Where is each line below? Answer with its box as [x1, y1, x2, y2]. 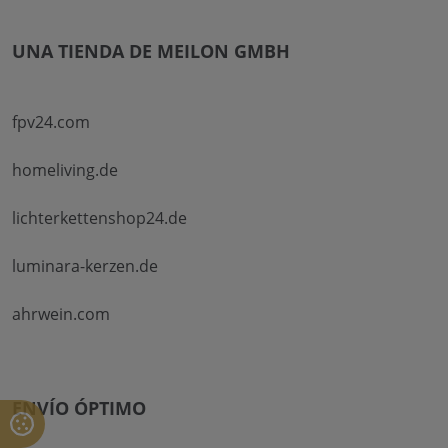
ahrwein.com [12, 303, 110, 326]
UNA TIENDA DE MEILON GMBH [12, 39, 290, 64]
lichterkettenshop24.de [12, 207, 187, 230]
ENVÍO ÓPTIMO [12, 396, 146, 421]
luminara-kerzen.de [12, 255, 158, 278]
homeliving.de [12, 159, 118, 182]
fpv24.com [12, 111, 90, 134]
